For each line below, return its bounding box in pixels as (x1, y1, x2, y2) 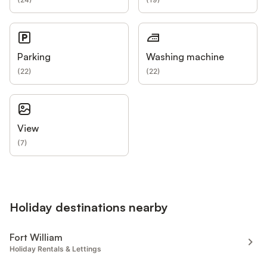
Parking (17, 50, 51, 63)
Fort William (10, 231, 63, 244)
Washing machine (146, 50, 224, 63)
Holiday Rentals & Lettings (10, 244, 101, 254)
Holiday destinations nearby (10, 200, 168, 215)
